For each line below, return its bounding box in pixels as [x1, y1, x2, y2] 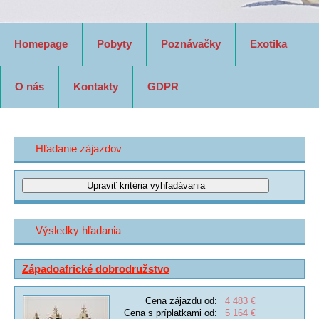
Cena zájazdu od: [145, 296, 217, 306]
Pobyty [97, 38, 132, 50]
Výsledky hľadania [36, 224, 121, 236]
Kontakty [73, 80, 118, 93]
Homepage [14, 38, 68, 50]
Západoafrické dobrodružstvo [22, 263, 169, 275]
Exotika [250, 38, 287, 50]
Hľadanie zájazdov [36, 142, 122, 155]
